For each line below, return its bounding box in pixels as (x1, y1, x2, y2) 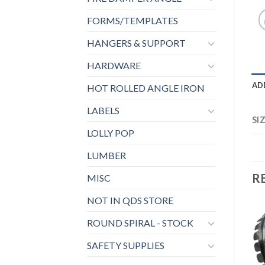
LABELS (87, 105, 119, 117)
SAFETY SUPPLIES (87, 240, 164, 251)
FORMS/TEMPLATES (87, 15, 178, 27)
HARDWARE (87, 60, 141, 72)
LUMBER (87, 150, 126, 161)
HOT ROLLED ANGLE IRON (87, 82, 205, 94)
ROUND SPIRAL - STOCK (87, 217, 193, 229)
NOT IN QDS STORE (87, 195, 173, 206)
